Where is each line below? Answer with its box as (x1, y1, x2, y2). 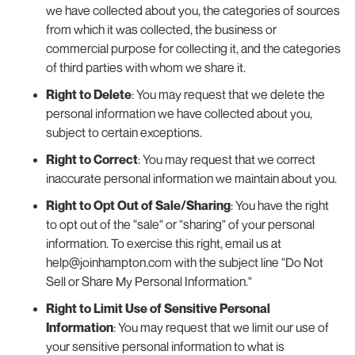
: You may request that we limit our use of (113, 319, 329, 335)
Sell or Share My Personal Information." (45, 273, 252, 289)
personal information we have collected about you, (45, 105, 312, 121)
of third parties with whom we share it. (45, 59, 246, 75)
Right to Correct (45, 151, 138, 167)
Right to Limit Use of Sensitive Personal (45, 300, 270, 316)
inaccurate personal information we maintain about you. (45, 170, 337, 186)
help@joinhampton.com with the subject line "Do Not (45, 254, 323, 270)
